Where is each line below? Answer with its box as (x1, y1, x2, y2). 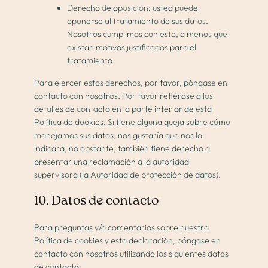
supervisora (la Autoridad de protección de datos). (34, 169, 221, 181)
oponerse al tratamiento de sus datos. (67, 16, 209, 27)
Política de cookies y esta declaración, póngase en (34, 235, 221, 246)
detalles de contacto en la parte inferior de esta (34, 103, 212, 115)
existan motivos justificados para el (67, 42, 197, 53)
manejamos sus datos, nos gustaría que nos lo (34, 130, 203, 141)
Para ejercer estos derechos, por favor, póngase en (34, 77, 228, 89)
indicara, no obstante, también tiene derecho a (34, 143, 211, 154)
